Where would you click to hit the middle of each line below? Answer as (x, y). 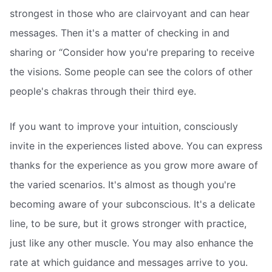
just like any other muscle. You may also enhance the (131, 243)
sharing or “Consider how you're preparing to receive (132, 53)
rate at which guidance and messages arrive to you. (129, 262)
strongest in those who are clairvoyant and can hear (130, 14)
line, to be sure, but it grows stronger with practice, (128, 223)
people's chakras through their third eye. (103, 91)
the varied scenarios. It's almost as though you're (123, 184)
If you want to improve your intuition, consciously (124, 126)
